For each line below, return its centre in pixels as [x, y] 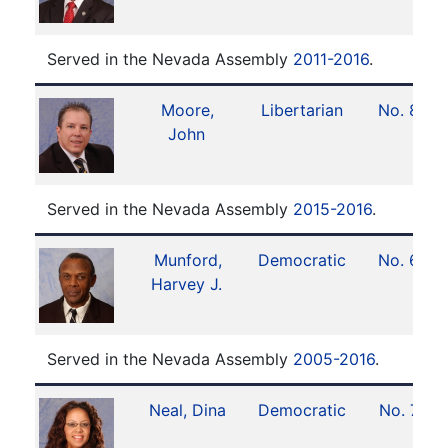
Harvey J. [186, 284]
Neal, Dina [188, 410]
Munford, [187, 260]
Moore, [188, 110]
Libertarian [302, 110]
